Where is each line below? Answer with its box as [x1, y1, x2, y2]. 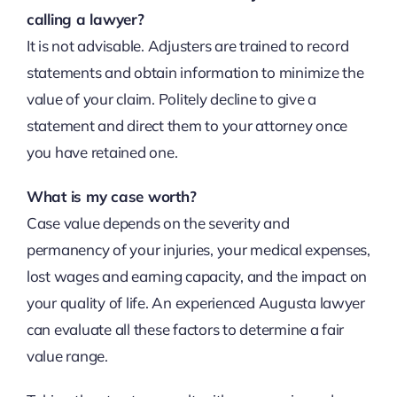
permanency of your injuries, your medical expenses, [26, 240, 370, 260]
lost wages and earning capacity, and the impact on [26, 267, 368, 286]
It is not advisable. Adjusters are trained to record [26, 36, 349, 56]
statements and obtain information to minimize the [26, 63, 364, 82]
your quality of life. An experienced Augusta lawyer [26, 293, 365, 313]
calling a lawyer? [26, 10, 144, 29]
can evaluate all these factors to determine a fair [26, 320, 345, 339]
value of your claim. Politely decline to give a [26, 90, 316, 109]
